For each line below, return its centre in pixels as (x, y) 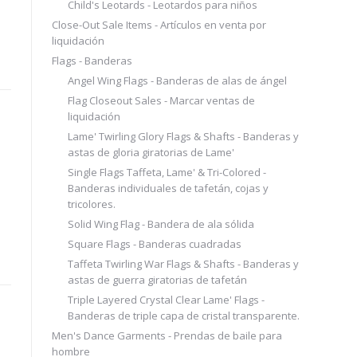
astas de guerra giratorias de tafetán (157, 279)
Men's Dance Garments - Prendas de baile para (167, 335)
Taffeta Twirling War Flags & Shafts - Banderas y (183, 263)
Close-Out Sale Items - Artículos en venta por (159, 24)
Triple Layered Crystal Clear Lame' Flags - (166, 299)
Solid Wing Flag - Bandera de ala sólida (161, 224)
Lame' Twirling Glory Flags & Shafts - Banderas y (183, 136)
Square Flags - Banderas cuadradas (154, 243)
